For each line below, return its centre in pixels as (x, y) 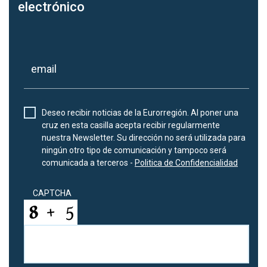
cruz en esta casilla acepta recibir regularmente (131, 125)
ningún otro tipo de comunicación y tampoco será (134, 150)
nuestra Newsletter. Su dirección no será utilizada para (144, 137)
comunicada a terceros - (88, 162)
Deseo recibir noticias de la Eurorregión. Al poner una (140, 112)
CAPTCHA (52, 193)
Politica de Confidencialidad (186, 162)
